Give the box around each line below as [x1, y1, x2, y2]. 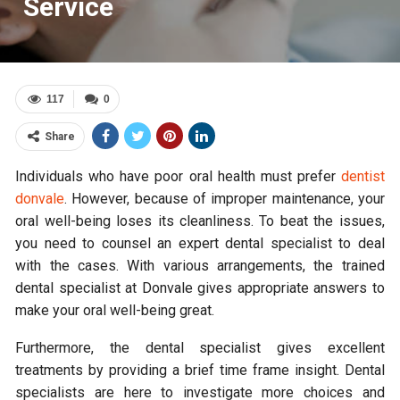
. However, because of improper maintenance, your [64, 190, 385, 207]
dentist [340, 168, 385, 185]
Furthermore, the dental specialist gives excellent [15, 339, 385, 356]
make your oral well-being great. [15, 302, 215, 319]
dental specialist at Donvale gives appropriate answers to [15, 279, 385, 296]
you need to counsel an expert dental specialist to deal [15, 235, 385, 252]
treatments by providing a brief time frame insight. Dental [15, 362, 385, 379]
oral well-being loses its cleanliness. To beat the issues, [15, 212, 385, 229]
